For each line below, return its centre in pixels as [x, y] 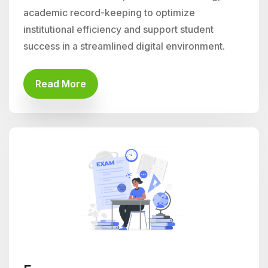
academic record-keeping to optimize [109, 13]
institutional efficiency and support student [118, 29]
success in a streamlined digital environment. [124, 46]
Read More [61, 84]
